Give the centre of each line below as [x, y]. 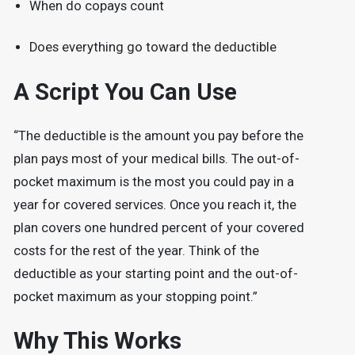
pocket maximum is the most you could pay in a [153, 181]
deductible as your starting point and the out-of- [155, 273]
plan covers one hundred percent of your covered [158, 227]
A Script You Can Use [125, 92]
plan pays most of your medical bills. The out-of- [156, 158]
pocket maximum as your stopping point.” [135, 296]
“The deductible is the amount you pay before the [158, 136]
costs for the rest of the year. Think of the [136, 250]
